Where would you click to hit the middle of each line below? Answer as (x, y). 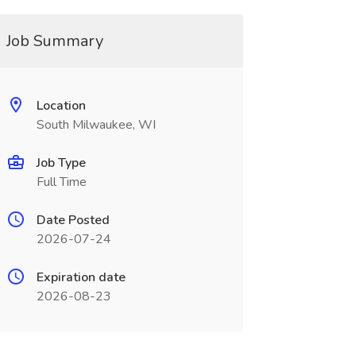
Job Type (61, 163)
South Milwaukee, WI (96, 125)
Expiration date (81, 277)
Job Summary (54, 41)
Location (61, 106)
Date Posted (73, 220)
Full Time (61, 182)
